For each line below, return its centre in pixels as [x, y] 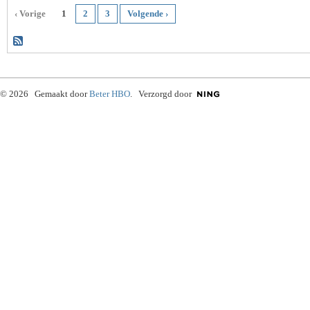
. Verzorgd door [161, 94]
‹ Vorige [30, 14]
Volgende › [148, 14]
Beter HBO [110, 94]
